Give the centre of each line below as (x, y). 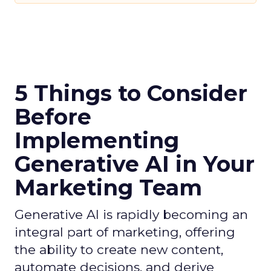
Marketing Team (108, 188)
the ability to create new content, (119, 250)
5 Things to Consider (131, 93)
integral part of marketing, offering (125, 232)
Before (53, 117)
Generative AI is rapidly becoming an (131, 214)
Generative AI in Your (135, 164)
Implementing (97, 140)
